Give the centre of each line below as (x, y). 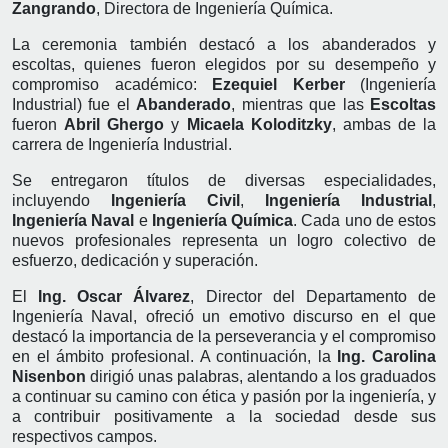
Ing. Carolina (386, 356)
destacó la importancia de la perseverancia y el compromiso (224, 336)
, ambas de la (383, 124)
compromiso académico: (112, 84)
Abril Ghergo (114, 124)
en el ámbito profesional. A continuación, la (175, 356)
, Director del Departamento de (313, 296)
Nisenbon (49, 376)
